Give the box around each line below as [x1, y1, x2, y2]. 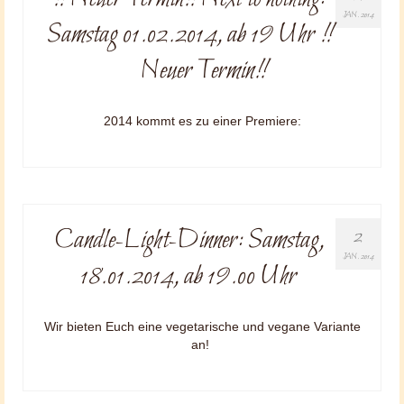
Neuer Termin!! [139, 53, 265, 89]
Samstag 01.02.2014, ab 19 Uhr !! [46, 17, 331, 53]
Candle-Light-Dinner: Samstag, [53, 223, 324, 259]
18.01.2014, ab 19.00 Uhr [80, 259, 297, 295]
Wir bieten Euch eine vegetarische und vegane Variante [43, 319, 361, 334]
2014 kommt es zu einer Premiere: [103, 114, 301, 128]
